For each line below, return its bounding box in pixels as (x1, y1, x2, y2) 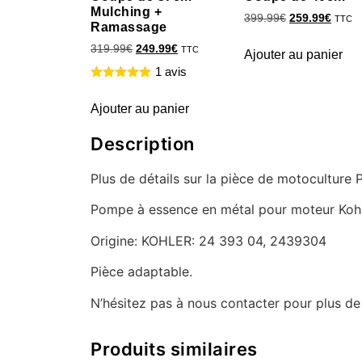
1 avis (155, 65, 187, 79)
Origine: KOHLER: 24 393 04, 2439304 (90, 232, 326, 249)
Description (90, 133, 195, 155)
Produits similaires (90, 338, 258, 360)
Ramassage (90, 20, 167, 35)
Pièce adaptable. (90, 263, 192, 280)
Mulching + (90, 5, 162, 19)
